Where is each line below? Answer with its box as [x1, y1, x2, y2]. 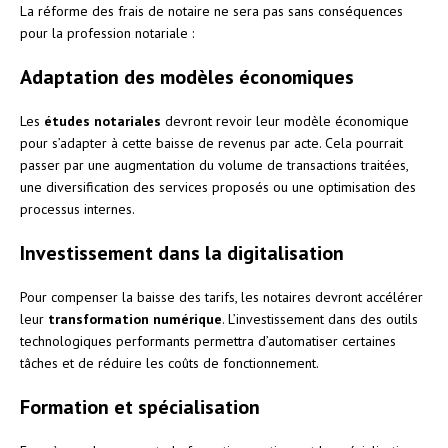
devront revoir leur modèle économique [161, 111, 409, 130]
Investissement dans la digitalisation [20, 239, 344, 266]
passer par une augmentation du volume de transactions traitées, [20, 155, 408, 174]
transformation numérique [48, 309, 222, 328]
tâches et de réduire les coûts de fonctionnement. [20, 353, 319, 372]
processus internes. [20, 199, 135, 218]
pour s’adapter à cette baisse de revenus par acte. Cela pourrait [20, 133, 403, 152]
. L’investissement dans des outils [222, 309, 418, 328]
